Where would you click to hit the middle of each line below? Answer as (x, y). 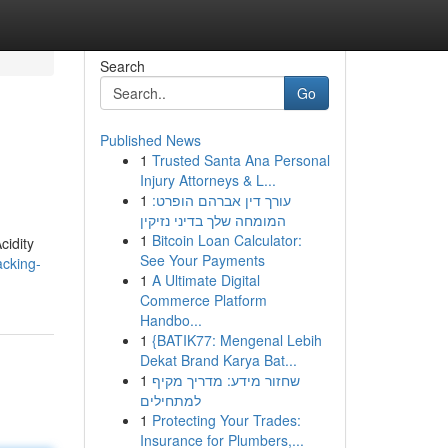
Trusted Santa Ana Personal (240, 160)
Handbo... (170, 320)
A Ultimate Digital (205, 280)
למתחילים (170, 400)
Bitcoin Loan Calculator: (226, 240)
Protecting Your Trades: (226, 420)
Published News (150, 140)
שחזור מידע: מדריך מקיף (225, 380)
